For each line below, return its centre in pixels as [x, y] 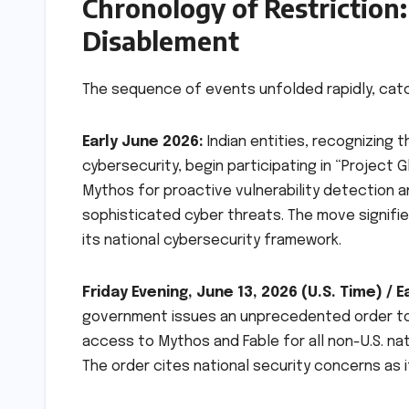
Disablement [161, 41]
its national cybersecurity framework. [212, 241]
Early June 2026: [143, 142]
